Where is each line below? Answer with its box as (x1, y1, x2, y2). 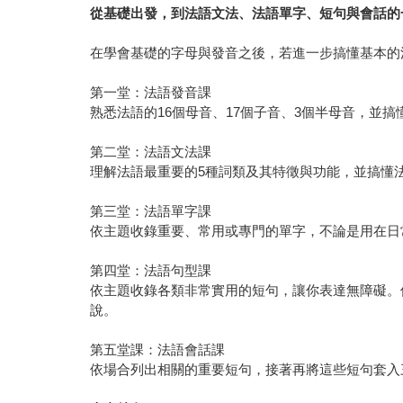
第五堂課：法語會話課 (90, 342, 226, 358)
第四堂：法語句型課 (90, 263, 212, 279)
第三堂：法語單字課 (90, 203, 212, 219)
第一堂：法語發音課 (90, 85, 212, 101)
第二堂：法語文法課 (90, 144, 212, 160)
